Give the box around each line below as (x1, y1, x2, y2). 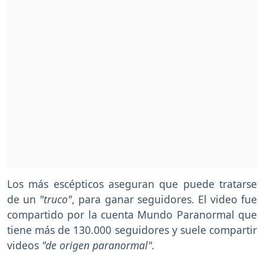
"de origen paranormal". (42, 238, 158, 253)
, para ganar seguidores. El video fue (72, 192, 257, 207)
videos (7, 238, 42, 253)
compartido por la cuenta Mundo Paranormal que (7, 207, 257, 222)
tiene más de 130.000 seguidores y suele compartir (7, 223, 257, 237)
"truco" (39, 192, 72, 207)
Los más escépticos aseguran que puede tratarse (7, 177, 257, 192)
